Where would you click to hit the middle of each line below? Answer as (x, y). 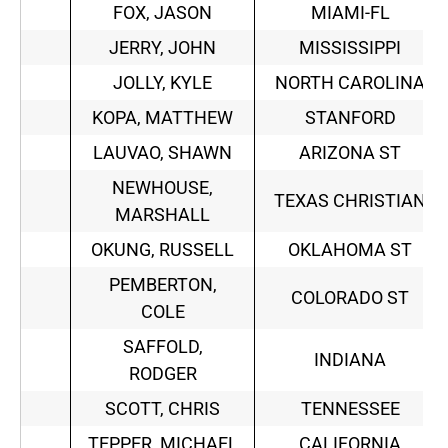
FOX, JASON (162, 13)
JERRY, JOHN (162, 48)
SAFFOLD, (162, 347)
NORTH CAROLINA (350, 83)
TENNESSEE (350, 409)
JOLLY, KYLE (162, 83)
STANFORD (350, 118)
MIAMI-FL (350, 13)
